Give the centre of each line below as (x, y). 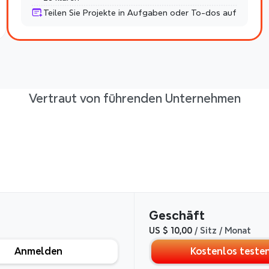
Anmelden (38, 251)
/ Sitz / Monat (222, 230)
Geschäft (177, 215)
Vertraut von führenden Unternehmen (134, 98)
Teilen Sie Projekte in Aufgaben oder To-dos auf (140, 12)
